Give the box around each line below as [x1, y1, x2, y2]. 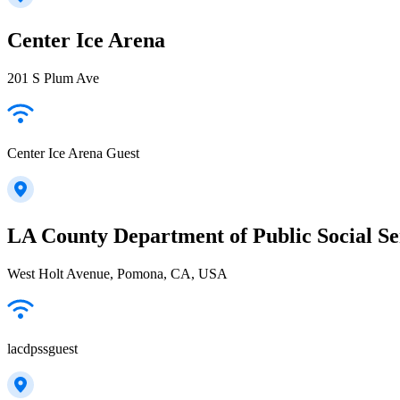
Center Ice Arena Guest [7, 146, 139, 162]
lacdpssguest [7, 341, 78, 357]
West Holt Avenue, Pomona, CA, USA [7, 266, 228, 282]
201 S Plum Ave [7, 71, 99, 87]
